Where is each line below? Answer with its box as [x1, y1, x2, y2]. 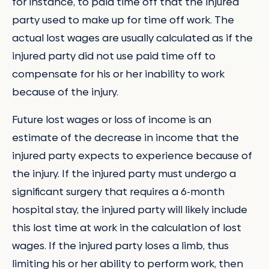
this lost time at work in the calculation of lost [12, 220, 241, 235]
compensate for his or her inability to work [12, 67, 225, 82]
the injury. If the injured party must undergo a [12, 166, 236, 181]
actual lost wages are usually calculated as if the [12, 31, 253, 46]
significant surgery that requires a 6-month [12, 184, 225, 199]
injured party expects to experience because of [12, 148, 252, 163]
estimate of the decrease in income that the [12, 130, 239, 145]
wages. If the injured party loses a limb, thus [12, 238, 229, 253]
